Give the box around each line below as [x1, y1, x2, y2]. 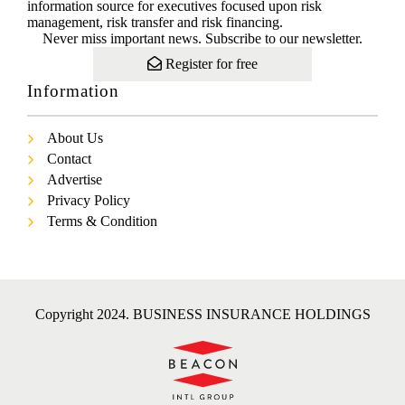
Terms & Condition [47, 213, 157, 230]
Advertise [47, 172, 102, 188]
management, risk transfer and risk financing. [27, 14, 283, 31]
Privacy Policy [47, 193, 130, 209]
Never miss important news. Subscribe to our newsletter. [42, 31, 363, 47]
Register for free [162, 56, 258, 72]
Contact [47, 151, 91, 167]
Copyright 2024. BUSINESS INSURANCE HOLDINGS [34, 306, 371, 323]
